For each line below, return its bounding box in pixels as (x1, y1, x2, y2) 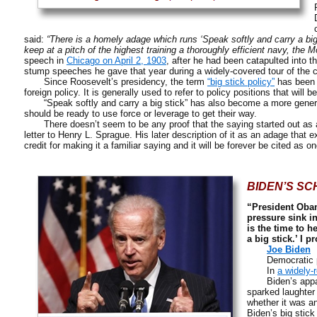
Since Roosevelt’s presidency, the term (24, 76, 207, 87)
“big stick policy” (207, 76, 275, 87)
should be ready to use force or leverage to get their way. (24, 108, 257, 119)
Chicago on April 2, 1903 (67, 55, 166, 66)
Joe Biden (267, 244, 311, 255)
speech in (24, 55, 67, 66)
